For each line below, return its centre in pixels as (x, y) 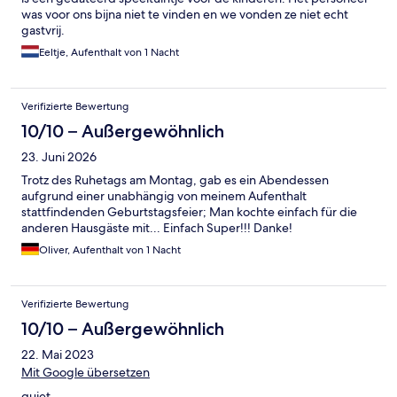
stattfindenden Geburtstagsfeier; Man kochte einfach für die (189, 212)
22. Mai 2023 (58, 355)
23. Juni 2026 (59, 157)
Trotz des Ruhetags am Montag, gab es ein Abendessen (175, 180)
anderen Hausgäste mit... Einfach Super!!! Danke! (157, 228)
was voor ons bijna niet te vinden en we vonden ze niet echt (185, 15)
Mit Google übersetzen (86, 373)
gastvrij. (43, 31)
